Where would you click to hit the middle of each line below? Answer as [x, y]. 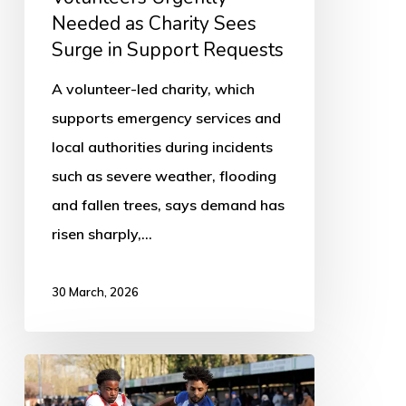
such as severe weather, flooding [164, 176]
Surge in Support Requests [167, 50]
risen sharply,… [101, 234]
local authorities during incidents [162, 147]
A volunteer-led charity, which [153, 89]
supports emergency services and [166, 118]
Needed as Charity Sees [154, 24]
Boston [47, 368]
